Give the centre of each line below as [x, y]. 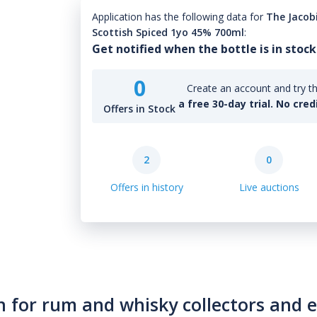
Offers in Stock [140, 109]
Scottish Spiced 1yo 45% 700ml [168, 32]
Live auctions [269, 187]
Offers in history [146, 187]
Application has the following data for [178, 17]
